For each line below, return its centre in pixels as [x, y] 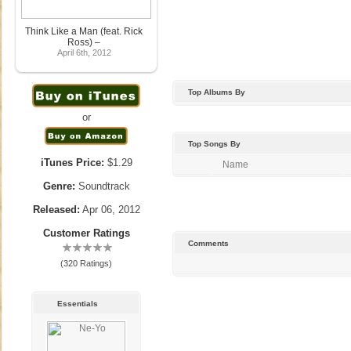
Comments [208, 243]
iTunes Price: [72, 163]
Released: [56, 210]
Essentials [78, 304]
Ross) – [84, 42]
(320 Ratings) [86, 263]
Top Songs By [214, 144]
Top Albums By [217, 92]
